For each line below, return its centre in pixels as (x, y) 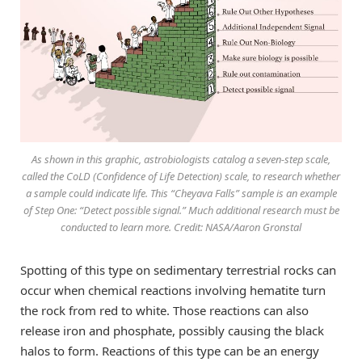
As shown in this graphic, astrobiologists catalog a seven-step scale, (181, 160)
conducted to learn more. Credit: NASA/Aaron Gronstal (181, 227)
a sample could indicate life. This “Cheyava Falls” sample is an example (181, 194)
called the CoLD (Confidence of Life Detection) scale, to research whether (181, 177)
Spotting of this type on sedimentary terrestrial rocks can (178, 270)
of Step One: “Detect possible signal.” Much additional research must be (181, 210)
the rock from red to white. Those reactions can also (164, 311)
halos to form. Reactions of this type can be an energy (170, 351)
